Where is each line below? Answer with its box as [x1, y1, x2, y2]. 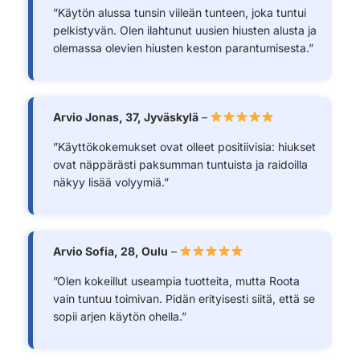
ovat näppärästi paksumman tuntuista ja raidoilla [52, 157, 308, 171]
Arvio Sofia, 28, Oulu [52, 243, 168, 258]
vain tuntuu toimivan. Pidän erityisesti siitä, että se [52, 291, 315, 305]
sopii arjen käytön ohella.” [52, 309, 186, 323]
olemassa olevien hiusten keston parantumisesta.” [52, 40, 313, 55]
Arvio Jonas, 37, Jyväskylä [52, 109, 198, 124]
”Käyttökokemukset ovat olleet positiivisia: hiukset [52, 139, 316, 153]
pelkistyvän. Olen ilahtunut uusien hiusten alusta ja [52, 22, 317, 37]
